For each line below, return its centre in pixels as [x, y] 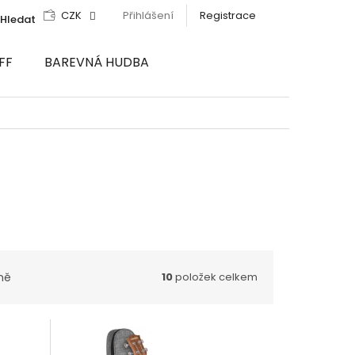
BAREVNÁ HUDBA [96, 62]
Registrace [227, 15]
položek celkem [215, 277]
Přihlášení [148, 15]
